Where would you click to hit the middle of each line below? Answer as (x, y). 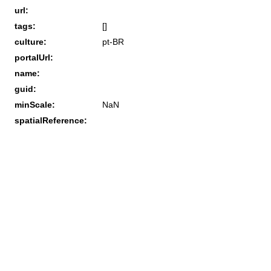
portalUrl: (34, 57)
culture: (31, 41)
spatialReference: (51, 120)
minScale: (35, 104)
